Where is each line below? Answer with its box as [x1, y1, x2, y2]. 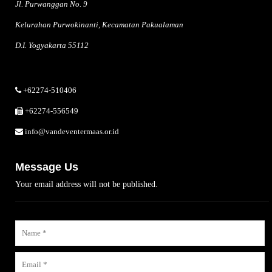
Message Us [15, 161, 78, 173]
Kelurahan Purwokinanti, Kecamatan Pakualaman [15, 20, 183, 29]
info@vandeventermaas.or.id [25, 127, 119, 136]
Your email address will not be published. [15, 180, 158, 189]
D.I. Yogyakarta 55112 [15, 41, 89, 50]
